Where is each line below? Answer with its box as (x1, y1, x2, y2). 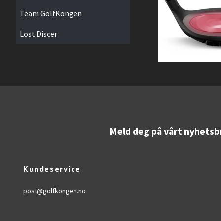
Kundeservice (23, 164, 81, 174)
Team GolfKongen (20, 8, 82, 18)
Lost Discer (20, 29, 57, 38)
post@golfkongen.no (23, 186, 86, 196)
